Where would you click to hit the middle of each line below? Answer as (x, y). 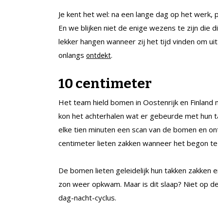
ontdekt (99, 55)
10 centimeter (105, 83)
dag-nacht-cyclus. (87, 197)
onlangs (72, 55)
